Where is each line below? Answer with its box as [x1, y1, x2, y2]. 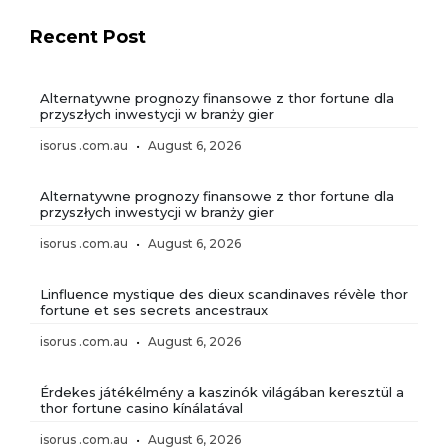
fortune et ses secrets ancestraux [40, 301, 268, 318]
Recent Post [30, 25, 146, 48]
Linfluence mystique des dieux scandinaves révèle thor [40, 285, 408, 302]
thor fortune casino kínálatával [40, 399, 243, 416]
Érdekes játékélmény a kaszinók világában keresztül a [40, 383, 404, 400]
